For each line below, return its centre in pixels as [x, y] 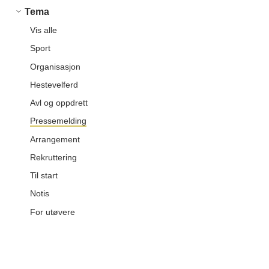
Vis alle [44, 30]
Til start [44, 175]
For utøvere [53, 212]
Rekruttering [53, 157]
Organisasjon [55, 66]
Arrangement [55, 139]
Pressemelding [58, 121]
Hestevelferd [54, 84]
